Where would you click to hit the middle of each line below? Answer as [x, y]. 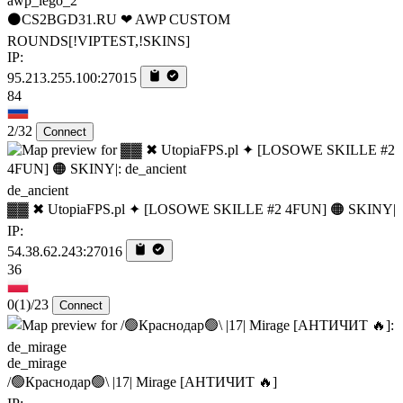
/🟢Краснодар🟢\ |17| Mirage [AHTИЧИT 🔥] [142, 381]
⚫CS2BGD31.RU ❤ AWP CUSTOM [119, 19]
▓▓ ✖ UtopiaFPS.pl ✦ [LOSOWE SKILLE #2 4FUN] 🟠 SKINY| [201, 209]
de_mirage [37, 363]
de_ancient [38, 190]
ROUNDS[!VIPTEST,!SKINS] [99, 40]
